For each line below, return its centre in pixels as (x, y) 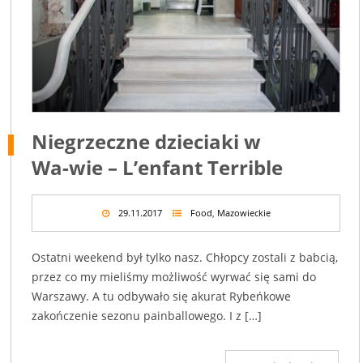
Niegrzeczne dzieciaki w (147, 142)
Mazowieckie (243, 213)
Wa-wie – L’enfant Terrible (158, 168)
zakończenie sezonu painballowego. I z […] (147, 316)
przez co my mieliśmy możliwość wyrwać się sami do (174, 277)
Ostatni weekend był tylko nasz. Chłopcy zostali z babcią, (185, 258)
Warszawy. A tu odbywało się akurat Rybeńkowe (162, 297)
